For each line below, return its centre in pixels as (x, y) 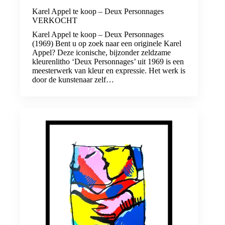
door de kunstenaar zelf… (73, 80)
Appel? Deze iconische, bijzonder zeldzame (101, 53)
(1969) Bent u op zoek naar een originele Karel (107, 44)
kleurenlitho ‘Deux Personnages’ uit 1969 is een (108, 62)
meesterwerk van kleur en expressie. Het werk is (109, 71)
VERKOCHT (55, 21)
